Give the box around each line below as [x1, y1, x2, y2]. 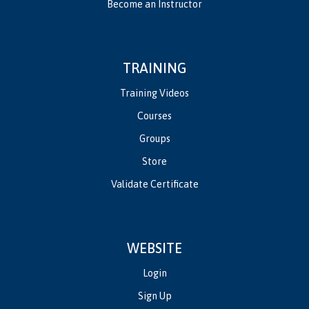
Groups [139, 132, 170, 144]
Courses [137, 110, 172, 121]
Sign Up [137, 290, 172, 301]
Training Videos [120, 87, 189, 99]
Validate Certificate [110, 178, 199, 190]
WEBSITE [127, 239, 182, 256]
